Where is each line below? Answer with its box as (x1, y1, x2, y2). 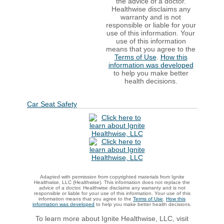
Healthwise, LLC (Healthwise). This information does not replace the (34, 179, 190, 185)
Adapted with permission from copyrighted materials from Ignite (39, 174, 184, 179)
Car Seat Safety (27, 100, 77, 108)
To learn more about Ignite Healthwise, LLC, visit (35, 214, 188, 222)
